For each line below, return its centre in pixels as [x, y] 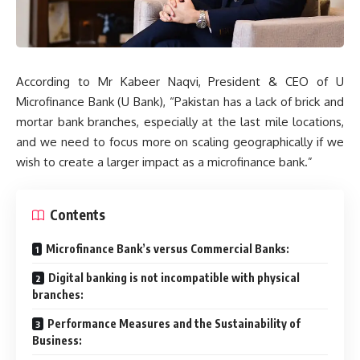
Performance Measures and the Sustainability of [174, 324]
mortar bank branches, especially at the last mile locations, [180, 121]
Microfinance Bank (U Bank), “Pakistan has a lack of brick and [180, 101]
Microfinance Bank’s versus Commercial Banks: [168, 249]
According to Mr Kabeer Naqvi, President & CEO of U [180, 81]
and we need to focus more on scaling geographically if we [180, 141]
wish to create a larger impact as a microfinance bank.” [164, 162]
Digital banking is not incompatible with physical [174, 278]
